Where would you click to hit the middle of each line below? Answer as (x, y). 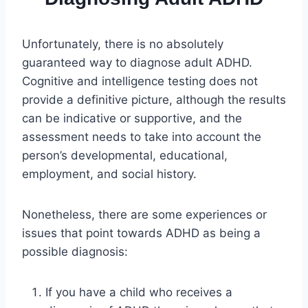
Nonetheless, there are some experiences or (144, 215)
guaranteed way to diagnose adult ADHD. (137, 63)
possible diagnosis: (75, 252)
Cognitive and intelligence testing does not (140, 81)
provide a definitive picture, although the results (154, 100)
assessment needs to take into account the (142, 137)
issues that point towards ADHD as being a (141, 233)
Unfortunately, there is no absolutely (123, 44)
